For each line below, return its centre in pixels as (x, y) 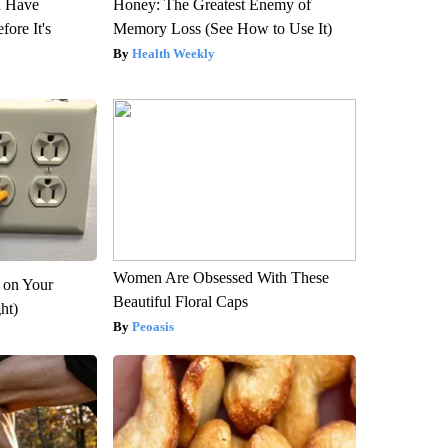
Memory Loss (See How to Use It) (222, 28)
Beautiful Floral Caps (180, 301)
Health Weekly (173, 53)
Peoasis (152, 326)
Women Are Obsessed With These (220, 277)
